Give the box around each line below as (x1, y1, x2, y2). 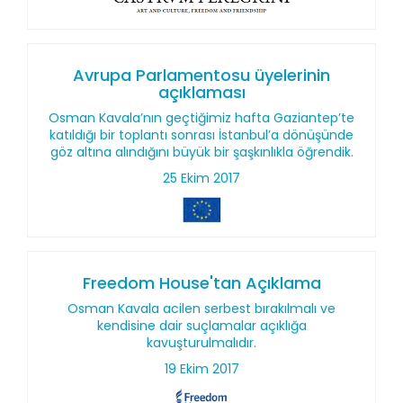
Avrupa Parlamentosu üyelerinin (73, 64, 330, 86)
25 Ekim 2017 (163, 169, 240, 187)
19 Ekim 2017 (164, 360, 239, 378)
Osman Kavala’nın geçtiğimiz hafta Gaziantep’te (49, 109, 354, 127)
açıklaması (157, 81, 246, 103)
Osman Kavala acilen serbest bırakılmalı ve (67, 300, 336, 318)
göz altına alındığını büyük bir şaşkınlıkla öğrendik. (49, 143, 354, 161)
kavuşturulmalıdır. (147, 334, 256, 352)
